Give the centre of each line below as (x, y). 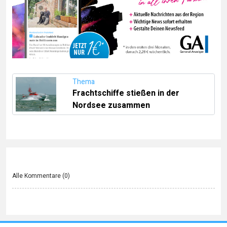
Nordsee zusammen (111, 105)
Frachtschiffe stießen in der (126, 93)
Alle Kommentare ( (38, 176)
